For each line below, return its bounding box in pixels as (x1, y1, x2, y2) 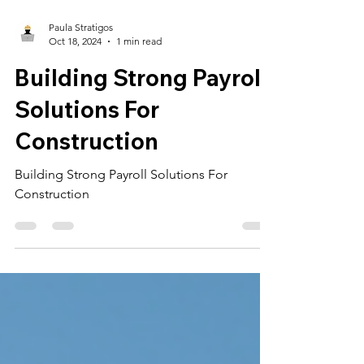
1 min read (116, 76, 162, 88)
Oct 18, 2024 (49, 76, 102, 88)
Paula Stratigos (49, 62, 113, 74)
